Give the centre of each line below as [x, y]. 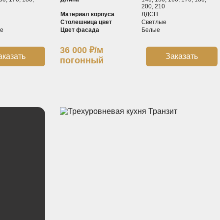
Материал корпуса [87, 14]
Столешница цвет [86, 22]
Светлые [154, 22]
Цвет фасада [80, 30]
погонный [82, 60]
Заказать [181, 56]
